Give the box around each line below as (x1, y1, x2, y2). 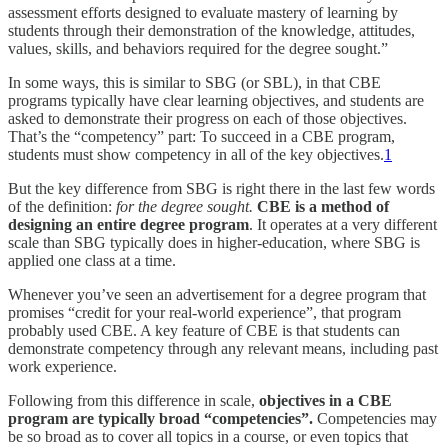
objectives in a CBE (259, 392, 392, 410)
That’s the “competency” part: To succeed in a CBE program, (8, 128, 395, 146)
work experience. (8, 358, 117, 376)
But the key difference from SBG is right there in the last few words (8, 180, 435, 198)
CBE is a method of (257, 198, 389, 216)
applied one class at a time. (8, 252, 176, 270)
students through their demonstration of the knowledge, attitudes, (8, 22, 415, 40)
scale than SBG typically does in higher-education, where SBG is (8, 234, 420, 252)
